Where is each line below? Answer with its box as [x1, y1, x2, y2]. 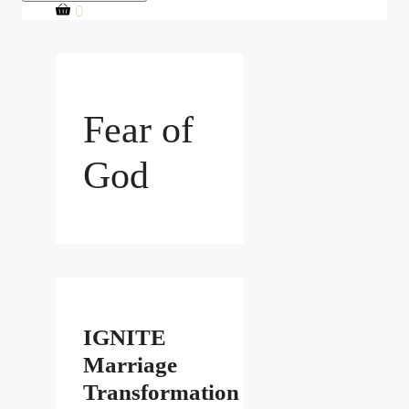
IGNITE [83, 325, 166, 351]
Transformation [83, 380, 239, 405]
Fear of [83, 109, 194, 152]
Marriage [83, 352, 177, 378]
